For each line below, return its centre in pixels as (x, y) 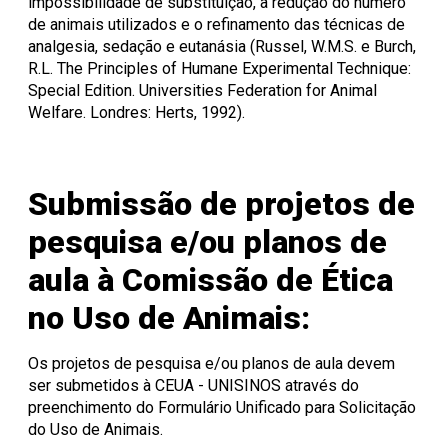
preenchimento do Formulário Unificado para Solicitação (222, 408)
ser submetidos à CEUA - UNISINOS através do (193, 386)
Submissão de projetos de (221, 204)
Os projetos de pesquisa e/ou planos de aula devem (211, 364)
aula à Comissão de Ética (210, 280)
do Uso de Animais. (95, 430)
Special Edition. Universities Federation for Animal (202, 90)
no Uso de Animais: (169, 318)
